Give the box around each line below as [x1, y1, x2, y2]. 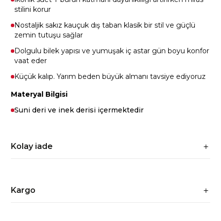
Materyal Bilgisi [11, 90, 68, 99]
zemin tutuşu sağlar [14, 31, 83, 39]
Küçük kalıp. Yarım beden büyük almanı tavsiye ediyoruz [14, 72, 206, 81]
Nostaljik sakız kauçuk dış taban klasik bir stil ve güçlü [14, 21, 196, 30]
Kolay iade [11, 142, 53, 151]
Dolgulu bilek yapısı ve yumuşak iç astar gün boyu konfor [14, 46, 210, 55]
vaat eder [14, 56, 47, 65]
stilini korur [14, 5, 51, 14]
